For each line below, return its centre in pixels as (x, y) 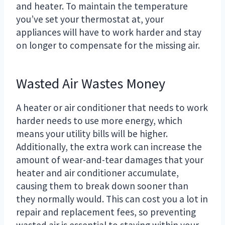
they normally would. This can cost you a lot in (112, 199)
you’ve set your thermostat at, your (90, 19)
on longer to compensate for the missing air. (108, 45)
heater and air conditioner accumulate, (97, 173)
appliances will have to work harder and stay (109, 32)
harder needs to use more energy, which (99, 120)
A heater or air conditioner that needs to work (112, 107)
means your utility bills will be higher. (92, 133)
